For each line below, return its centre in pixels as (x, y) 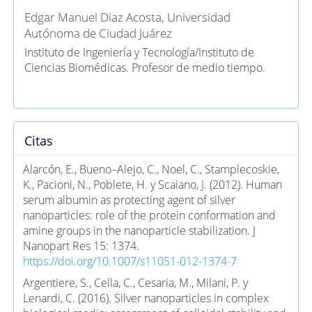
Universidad (199, 17)
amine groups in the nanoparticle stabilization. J (139, 230)
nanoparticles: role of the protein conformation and (149, 215)
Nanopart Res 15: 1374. (81, 245)
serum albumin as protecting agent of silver (129, 200)
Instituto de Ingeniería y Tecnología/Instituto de (140, 52)
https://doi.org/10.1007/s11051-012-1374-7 (130, 261)
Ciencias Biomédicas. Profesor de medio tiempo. (145, 67)
